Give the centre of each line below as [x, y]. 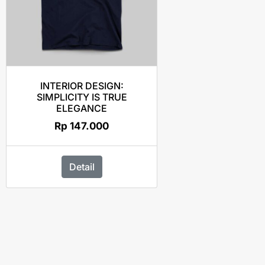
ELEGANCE [82, 108]
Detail [82, 167]
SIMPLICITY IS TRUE [82, 97]
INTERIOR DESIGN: [82, 85]
